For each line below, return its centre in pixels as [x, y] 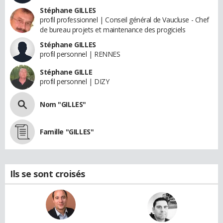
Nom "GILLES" [63, 104]
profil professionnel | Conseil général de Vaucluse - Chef [125, 19]
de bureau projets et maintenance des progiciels [113, 29]
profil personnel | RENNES [80, 54]
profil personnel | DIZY [75, 81]
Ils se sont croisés [48, 173]
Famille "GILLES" [67, 131]
